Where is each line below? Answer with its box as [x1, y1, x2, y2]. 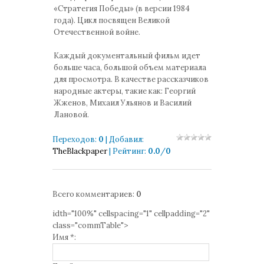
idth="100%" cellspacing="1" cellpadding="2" [52, 209, 210, 219]
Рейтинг [113, 146, 144, 156]
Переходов [52, 134, 95, 144]
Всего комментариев [52, 189, 133, 199]
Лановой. [54, 110, 89, 120]
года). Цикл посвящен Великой [54, 15, 170, 25]
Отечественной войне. [54, 27, 140, 37]
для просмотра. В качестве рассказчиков [54, 74, 209, 84]
